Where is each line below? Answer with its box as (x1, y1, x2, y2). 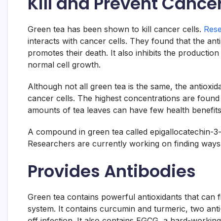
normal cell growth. (28, 60, 101, 70)
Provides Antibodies (28, 159, 196, 183)
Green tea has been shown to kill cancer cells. (28, 24, 204, 34)
